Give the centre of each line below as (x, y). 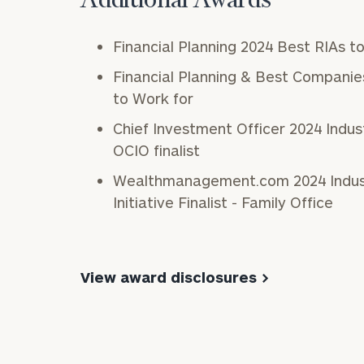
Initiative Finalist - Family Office (223, 202)
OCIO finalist (156, 150)
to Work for (153, 98)
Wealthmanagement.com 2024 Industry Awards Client (203, 180)
